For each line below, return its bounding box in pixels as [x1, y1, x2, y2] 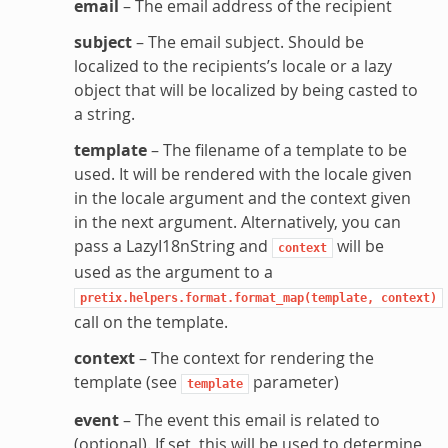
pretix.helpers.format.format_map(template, [79, 290, 374, 305]
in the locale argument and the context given [73, 186, 411, 209]
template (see [73, 370, 181, 393]
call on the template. [73, 310, 228, 333]
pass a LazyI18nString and [73, 234, 272, 257]
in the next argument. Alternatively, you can [73, 210, 401, 233]
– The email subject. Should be [131, 30, 364, 53]
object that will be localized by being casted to [73, 78, 418, 101]
